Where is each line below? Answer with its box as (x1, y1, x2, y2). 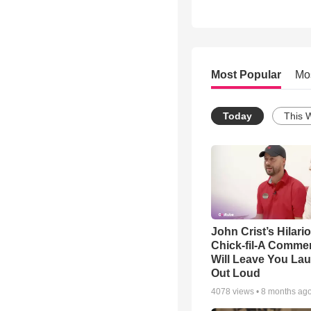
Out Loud (211, 267, 260, 280)
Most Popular (211, 69, 281, 81)
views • (230, 287, 261, 297)
